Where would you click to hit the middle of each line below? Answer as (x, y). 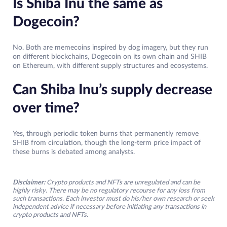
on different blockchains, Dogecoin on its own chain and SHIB (110, 57)
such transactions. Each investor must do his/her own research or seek (113, 199)
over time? (46, 108)
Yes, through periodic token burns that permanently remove (106, 134)
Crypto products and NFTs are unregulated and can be (123, 183)
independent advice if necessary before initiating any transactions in (109, 207)
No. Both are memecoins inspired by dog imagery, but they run (110, 48)
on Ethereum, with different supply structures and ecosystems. (110, 66)
